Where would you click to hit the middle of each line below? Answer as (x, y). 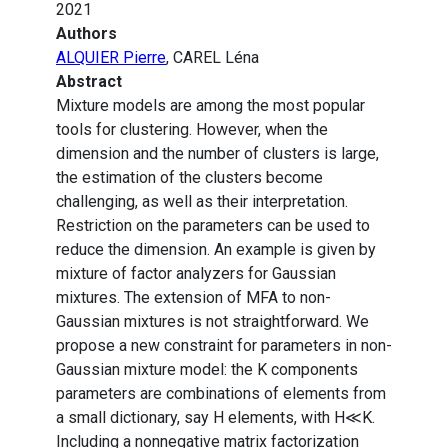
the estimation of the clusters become (189, 178)
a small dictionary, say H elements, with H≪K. (215, 418)
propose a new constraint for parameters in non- (224, 346)
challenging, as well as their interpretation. (202, 202)
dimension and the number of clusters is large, (217, 154)
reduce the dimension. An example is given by (216, 250)
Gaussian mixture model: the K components (207, 370)
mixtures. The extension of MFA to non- (193, 298)
